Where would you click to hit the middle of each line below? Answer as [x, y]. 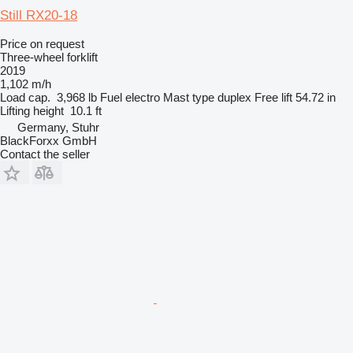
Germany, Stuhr [58, 127]
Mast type [189, 97]
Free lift [273, 97]
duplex [234, 97]
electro [143, 97]
